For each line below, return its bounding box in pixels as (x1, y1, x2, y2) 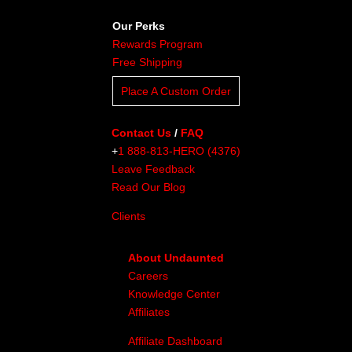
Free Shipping (112, 55, 182, 68)
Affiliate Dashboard (128, 334, 222, 347)
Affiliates (128, 305, 170, 318)
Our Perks (112, 19, 165, 32)
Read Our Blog (112, 180, 185, 193)
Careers (128, 269, 168, 282)
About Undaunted (128, 251, 224, 264)
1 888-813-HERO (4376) (118, 144, 240, 157)
